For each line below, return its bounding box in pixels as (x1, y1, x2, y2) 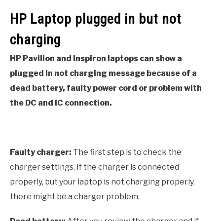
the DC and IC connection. (10, 98, 112, 108)
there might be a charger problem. (10, 191, 140, 201)
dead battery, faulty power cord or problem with (10, 83, 202, 93)
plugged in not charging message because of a (10, 68, 197, 78)
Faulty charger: (10, 147, 73, 157)
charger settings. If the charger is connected (10, 162, 179, 172)
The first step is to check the (73, 147, 182, 157)
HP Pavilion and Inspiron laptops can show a (10, 53, 182, 63)
